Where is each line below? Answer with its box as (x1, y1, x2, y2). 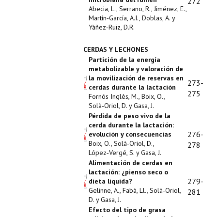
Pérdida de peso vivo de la (89, 111, 170, 120)
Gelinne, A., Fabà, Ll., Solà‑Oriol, (89, 186, 181, 195)
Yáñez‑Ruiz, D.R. (89, 23, 135, 31)
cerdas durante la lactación (89, 83, 176, 92)
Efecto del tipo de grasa (89, 205, 166, 214)
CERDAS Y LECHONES (83, 45, 148, 54)
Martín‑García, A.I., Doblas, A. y (89, 14, 175, 22)
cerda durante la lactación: (89, 121, 174, 129)
